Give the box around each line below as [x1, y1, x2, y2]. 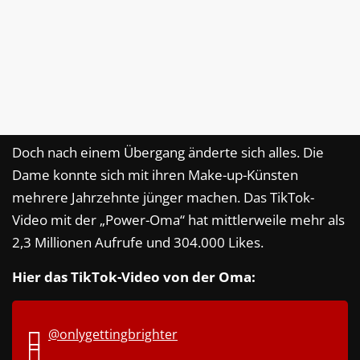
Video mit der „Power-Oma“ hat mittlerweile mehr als [12, 211, 345, 230]
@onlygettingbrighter [48, 325, 178, 344]
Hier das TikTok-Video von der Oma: [12, 268, 256, 287]
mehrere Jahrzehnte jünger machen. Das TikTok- [12, 188, 314, 207]
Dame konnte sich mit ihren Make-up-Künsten [12, 166, 298, 185]
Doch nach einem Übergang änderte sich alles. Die [12, 143, 324, 162]
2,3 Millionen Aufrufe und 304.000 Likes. [12, 233, 264, 252]
